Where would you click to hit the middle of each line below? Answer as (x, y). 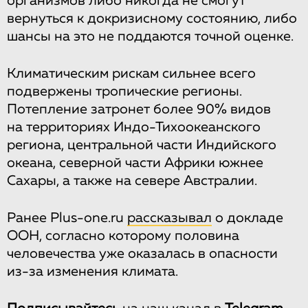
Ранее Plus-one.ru (67, 218)
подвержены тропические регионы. (124, 91)
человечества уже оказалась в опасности (142, 253)
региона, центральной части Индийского (142, 145)
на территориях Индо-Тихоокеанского (134, 127)
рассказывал (169, 218)
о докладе (247, 218)
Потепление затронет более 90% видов (139, 109)
